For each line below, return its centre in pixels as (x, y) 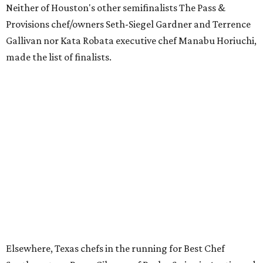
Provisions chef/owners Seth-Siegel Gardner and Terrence (128, 24)
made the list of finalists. (59, 57)
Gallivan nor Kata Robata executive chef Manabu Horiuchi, (131, 41)
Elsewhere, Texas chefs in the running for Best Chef (115, 249)
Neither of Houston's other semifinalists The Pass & (116, 8)
